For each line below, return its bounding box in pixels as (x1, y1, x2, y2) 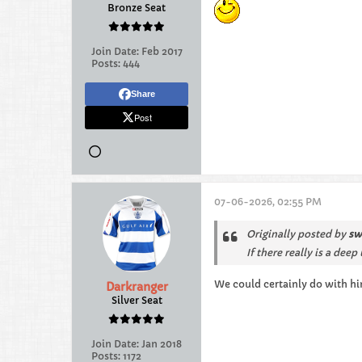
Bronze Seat (107, 2, 166, 14)
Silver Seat (111, 294, 162, 306)
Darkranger (105, 280, 168, 294)
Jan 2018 (141, 338, 182, 350)
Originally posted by (246, 228, 348, 240)
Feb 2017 (141, 45, 183, 57)
